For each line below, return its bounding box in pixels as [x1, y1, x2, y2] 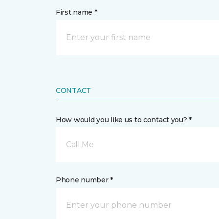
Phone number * [56, 175, 113, 184]
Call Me [66, 140, 94, 149]
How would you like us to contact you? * [56, 115, 192, 124]
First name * [56, 8, 97, 17]
